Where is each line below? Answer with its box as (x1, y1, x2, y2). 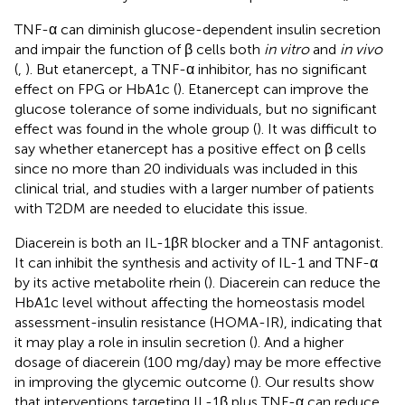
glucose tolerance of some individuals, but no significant (14, 99, 377, 118)
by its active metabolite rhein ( (14, 273, 208, 291)
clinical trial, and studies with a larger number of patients (14, 179, 374, 197)
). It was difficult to (257, 119, 377, 137)
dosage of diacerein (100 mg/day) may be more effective (14, 353, 381, 371)
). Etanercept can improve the (177, 80, 369, 98)
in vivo (340, 40, 382, 58)
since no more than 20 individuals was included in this (14, 159, 358, 177)
